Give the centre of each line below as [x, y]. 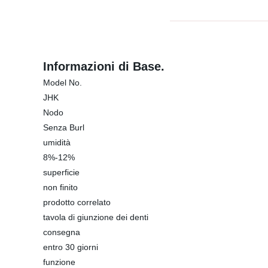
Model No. [63, 83]
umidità [57, 142]
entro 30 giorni [71, 247]
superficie [61, 172]
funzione [59, 262]
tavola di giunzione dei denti [96, 217]
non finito [60, 187]
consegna [62, 232]
